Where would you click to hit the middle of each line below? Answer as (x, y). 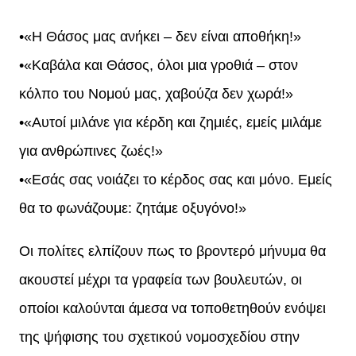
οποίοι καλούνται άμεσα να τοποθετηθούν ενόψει (172, 309)
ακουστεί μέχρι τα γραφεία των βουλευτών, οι (161, 280)
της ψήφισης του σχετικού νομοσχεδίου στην (159, 337)
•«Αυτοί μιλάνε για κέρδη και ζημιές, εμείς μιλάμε (170, 122)
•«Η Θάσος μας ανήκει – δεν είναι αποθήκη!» (160, 36)
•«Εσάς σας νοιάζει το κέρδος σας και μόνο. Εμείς (176, 179)
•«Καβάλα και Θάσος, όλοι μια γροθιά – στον (159, 65)
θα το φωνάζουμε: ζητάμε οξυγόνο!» (133, 208)
